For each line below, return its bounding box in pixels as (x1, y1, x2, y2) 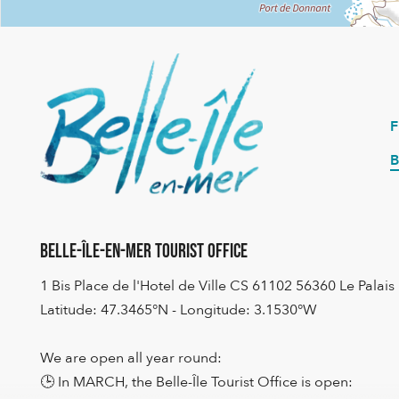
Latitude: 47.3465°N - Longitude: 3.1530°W (40, 299, 317, 320)
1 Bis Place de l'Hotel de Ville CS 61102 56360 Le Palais (40, 275, 395, 296)
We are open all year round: (40, 347, 222, 368)
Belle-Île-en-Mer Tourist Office (40, 239, 248, 264)
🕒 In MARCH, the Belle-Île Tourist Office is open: (40, 371, 353, 392)
